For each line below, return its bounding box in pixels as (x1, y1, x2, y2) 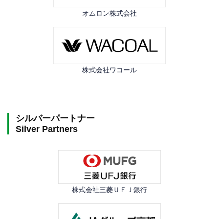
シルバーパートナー (15, 113, 99, 123)
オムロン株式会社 (82, 9, 137, 18)
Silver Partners (15, 124, 78, 134)
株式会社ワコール (82, 66, 137, 74)
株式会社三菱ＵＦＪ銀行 (72, 186, 147, 194)
